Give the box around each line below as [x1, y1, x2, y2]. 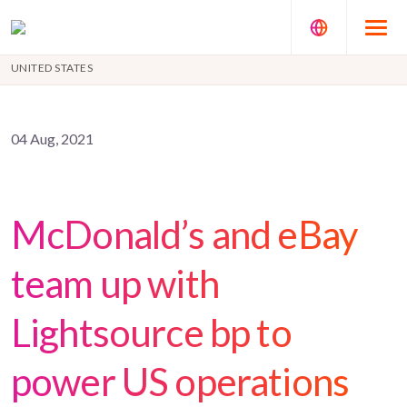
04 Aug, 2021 [11, 130, 94, 147]
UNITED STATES [11, 60, 94, 74]
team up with [11, 261, 219, 306]
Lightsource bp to [11, 310, 292, 355]
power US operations [11, 359, 350, 404]
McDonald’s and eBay [11, 212, 359, 257]
